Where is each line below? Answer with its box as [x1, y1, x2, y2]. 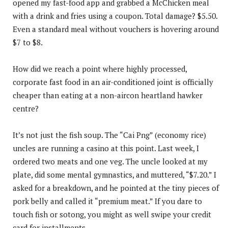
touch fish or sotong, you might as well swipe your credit [13, 209, 211, 219]
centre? [13, 103, 39, 113]
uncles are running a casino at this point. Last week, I [13, 142, 199, 153]
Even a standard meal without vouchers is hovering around [13, 23, 219, 34]
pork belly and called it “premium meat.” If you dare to [13, 195, 202, 206]
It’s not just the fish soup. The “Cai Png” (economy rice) [13, 129, 206, 140]
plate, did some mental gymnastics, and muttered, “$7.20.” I [13, 169, 216, 180]
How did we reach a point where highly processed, [13, 63, 187, 74]
